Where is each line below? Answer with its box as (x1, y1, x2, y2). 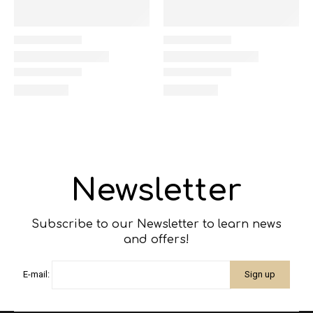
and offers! (124, 233, 189, 246)
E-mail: (23, 268, 50, 279)
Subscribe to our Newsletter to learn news (31, 218, 282, 231)
